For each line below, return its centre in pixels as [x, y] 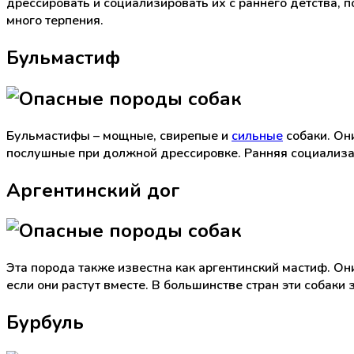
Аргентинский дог [93, 190]
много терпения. [55, 20]
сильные [257, 136]
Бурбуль [45, 323]
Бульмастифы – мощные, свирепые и [119, 136]
